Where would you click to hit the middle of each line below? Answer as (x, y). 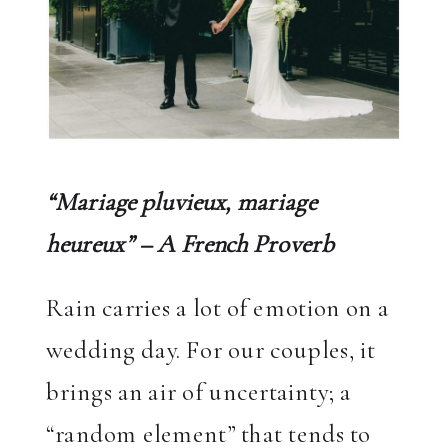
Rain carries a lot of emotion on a (218, 309)
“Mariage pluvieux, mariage (181, 202)
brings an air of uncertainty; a (199, 393)
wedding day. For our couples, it (211, 351)
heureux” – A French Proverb (190, 244)
